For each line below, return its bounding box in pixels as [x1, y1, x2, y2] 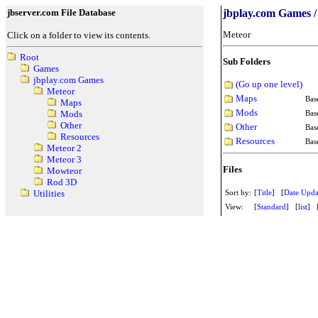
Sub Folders [223, 56, 270, 67]
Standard [257, 202, 286, 211]
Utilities [33, 188, 65, 199]
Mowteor [46, 165, 82, 177]
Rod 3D [46, 177, 77, 188]
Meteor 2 [46, 143, 82, 154]
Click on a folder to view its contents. [7, 30, 150, 40]
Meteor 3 [46, 154, 82, 165]
